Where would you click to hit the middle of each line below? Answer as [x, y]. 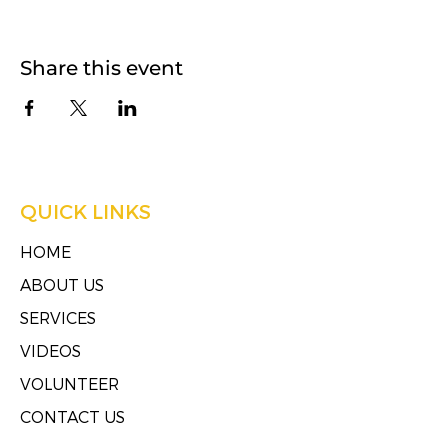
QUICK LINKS [85, 211]
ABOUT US [62, 284]
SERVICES [58, 317]
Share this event [101, 68]
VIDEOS [50, 350]
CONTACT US [72, 416]
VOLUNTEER [69, 383]
